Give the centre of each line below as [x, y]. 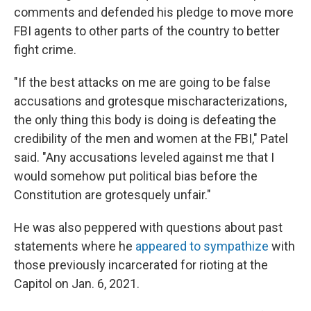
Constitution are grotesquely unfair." [112, 195]
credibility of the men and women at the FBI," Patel [151, 138]
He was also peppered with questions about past [148, 227]
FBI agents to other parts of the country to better [147, 31]
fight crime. [45, 50]
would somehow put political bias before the [136, 176]
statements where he [75, 246]
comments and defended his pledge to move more [154, 12]
